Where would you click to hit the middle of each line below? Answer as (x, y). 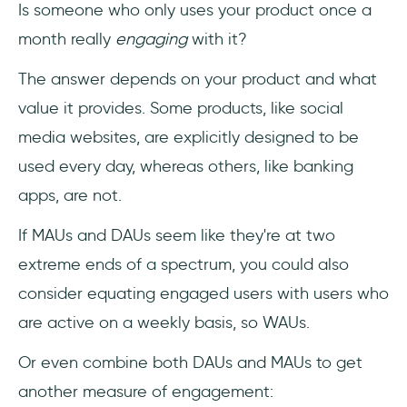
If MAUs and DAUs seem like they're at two (177, 235)
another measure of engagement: (146, 391)
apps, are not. (72, 195)
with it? (219, 39)
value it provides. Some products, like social (181, 108)
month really (67, 39)
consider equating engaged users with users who (203, 293)
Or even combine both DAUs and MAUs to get (190, 362)
